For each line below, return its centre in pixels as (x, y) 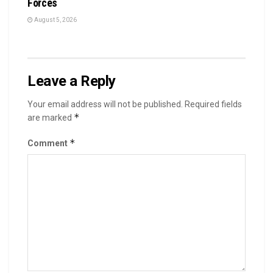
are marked (51, 117)
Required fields (213, 104)
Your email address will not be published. (105, 104)
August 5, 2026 (55, 19)
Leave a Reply (72, 81)
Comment (48, 143)
